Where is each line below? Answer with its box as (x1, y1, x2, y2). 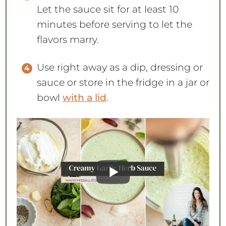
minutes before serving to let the (36, 18, 192, 30)
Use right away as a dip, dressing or (36, 61, 203, 73)
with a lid (62, 91, 106, 103)
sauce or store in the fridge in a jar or (36, 76, 209, 88)
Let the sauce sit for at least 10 (36, 3, 179, 15)
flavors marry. (36, 33, 99, 45)
